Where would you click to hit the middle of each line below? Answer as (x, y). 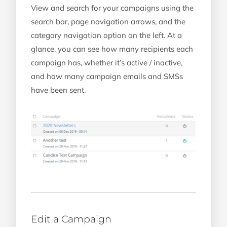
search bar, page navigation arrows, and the (108, 21)
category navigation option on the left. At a (106, 35)
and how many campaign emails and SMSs (107, 76)
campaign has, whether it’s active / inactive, (107, 62)
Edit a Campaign (71, 219)
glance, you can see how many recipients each (112, 49)
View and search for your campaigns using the (112, 8)
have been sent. (58, 90)
